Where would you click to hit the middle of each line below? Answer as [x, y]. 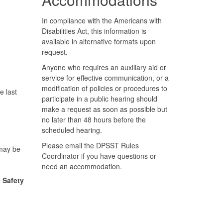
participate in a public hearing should [99, 98]
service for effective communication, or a [105, 77]
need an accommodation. [82, 166]
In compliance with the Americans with [102, 20]
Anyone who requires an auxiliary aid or [104, 67]
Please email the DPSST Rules [90, 145]
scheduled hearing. [73, 130]
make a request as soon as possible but [104, 109]
